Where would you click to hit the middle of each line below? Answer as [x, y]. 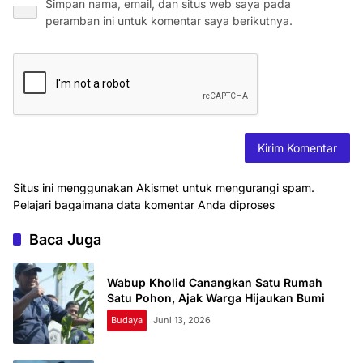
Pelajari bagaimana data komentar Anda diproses [144, 205]
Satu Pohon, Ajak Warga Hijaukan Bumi [216, 298]
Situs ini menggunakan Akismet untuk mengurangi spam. [164, 188]
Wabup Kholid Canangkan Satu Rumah [215, 283]
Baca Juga [65, 240]
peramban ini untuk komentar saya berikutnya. [169, 21]
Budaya [127, 320]
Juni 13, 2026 [182, 320]
